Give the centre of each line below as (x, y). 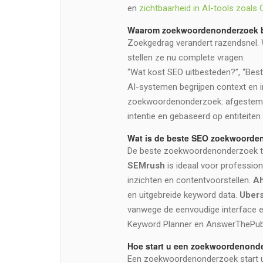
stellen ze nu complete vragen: (186, 58)
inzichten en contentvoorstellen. (190, 181)
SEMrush (146, 166)
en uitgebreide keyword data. (183, 195)
